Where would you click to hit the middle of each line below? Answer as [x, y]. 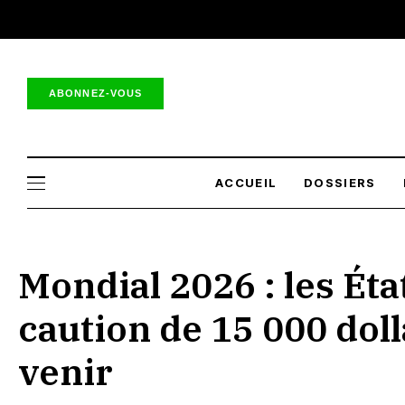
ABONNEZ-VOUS [96, 93]
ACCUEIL [246, 183]
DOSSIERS [340, 183]
